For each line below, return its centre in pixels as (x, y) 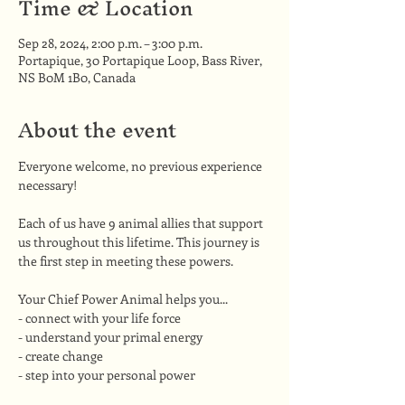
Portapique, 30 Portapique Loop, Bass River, (140, 60)
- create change (61, 355)
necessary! (47, 184)
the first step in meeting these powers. (126, 260)
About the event (97, 130)
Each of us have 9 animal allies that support (142, 222)
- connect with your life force (99, 317)
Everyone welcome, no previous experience (141, 165)
